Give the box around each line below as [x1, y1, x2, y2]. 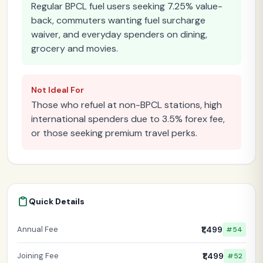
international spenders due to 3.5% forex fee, [31, 112, 225, 125]
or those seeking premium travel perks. [31, 126, 197, 139]
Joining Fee [17, 250, 59, 261]
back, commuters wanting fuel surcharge [31, 14, 205, 26]
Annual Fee [17, 224, 58, 234]
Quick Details [29, 195, 85, 207]
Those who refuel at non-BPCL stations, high [31, 98, 222, 111]
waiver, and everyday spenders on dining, [31, 28, 207, 41]
